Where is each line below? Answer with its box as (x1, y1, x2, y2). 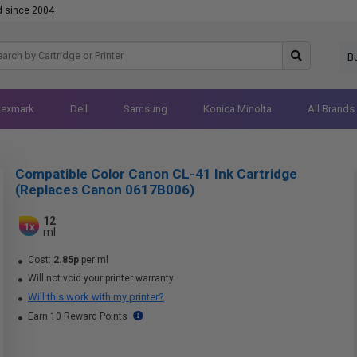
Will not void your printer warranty (25, 273, 174, 284)
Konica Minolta (202, 103, 272, 115)
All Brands (307, 103, 355, 115)
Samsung (123, 103, 167, 115)
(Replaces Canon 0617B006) (15, 182, 194, 198)
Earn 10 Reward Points (25, 311, 130, 322)
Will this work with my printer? (28, 291, 164, 303)
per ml (79, 254, 108, 265)
